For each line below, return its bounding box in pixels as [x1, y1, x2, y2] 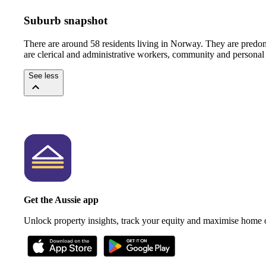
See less [28, 71, 59, 80]
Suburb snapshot [24, 14, 107, 27]
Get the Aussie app [24, 194, 99, 205]
